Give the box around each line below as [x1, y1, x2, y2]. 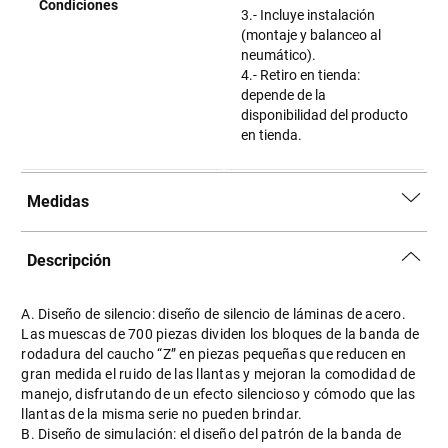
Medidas [27, 192, 90, 211]
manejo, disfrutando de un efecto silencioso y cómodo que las [21, 386, 416, 402]
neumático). [241, 47, 317, 63]
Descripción [27, 251, 112, 270]
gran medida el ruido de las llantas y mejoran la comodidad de [21, 366, 416, 382]
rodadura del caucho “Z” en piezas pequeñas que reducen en [21, 346, 407, 362]
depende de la [241, 87, 327, 103]
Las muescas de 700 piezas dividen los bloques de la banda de [21, 326, 420, 342]
